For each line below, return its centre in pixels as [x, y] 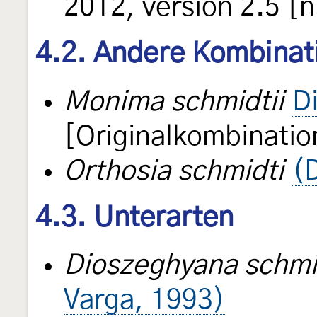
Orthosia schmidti [174, 171]
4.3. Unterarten [134, 218]
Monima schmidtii [174, 102]
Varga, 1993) [144, 301]
